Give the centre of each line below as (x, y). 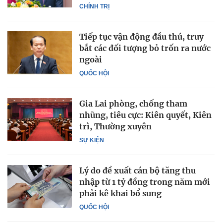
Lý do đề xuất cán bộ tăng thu (138, 171)
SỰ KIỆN (92, 140)
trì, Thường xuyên (115, 127)
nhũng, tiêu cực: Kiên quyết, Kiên (145, 115)
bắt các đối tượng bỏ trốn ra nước (145, 48)
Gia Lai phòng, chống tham (133, 104)
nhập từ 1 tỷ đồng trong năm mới (145, 182)
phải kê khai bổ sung (120, 194)
